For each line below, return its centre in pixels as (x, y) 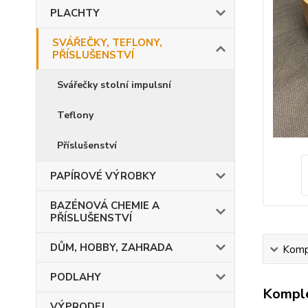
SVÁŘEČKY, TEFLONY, (107, 43)
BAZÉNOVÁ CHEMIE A (105, 206)
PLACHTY (75, 13)
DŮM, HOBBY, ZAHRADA (111, 247)
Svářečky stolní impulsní (114, 85)
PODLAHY (76, 277)
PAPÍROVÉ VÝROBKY (103, 176)
